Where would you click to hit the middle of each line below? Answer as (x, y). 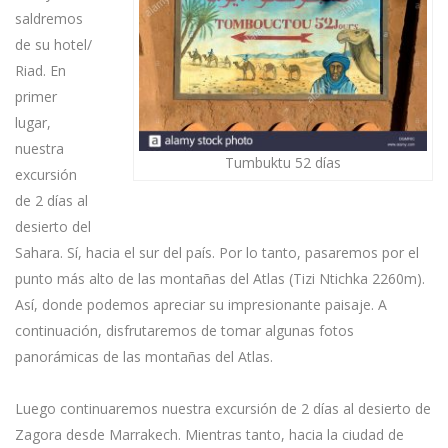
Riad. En (40, 70)
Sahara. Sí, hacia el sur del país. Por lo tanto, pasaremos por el (217, 252)
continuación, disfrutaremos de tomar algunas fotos (184, 330)
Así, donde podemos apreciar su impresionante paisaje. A (201, 304)
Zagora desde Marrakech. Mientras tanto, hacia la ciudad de (209, 434)
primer (36, 96)
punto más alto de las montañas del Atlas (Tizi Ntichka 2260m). (220, 278)
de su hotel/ (53, 44)
